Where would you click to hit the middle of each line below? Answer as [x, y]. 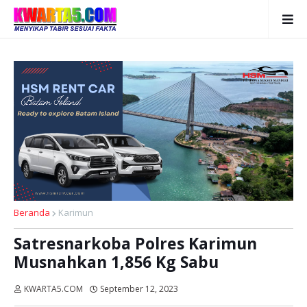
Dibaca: [200, 289]
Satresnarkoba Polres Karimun [135, 243]
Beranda [32, 212]
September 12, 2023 [139, 289]
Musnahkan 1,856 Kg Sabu [116, 262]
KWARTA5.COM [53, 289]
